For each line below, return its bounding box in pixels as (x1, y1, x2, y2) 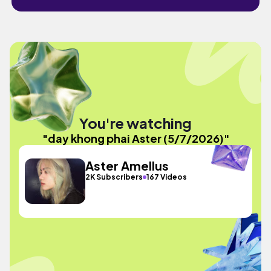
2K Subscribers (85, 172, 143, 181)
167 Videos (146, 172, 188, 181)
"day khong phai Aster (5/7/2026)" (42, 131, 229, 145)
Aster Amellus (85, 158, 169, 173)
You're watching (79, 113, 192, 132)
